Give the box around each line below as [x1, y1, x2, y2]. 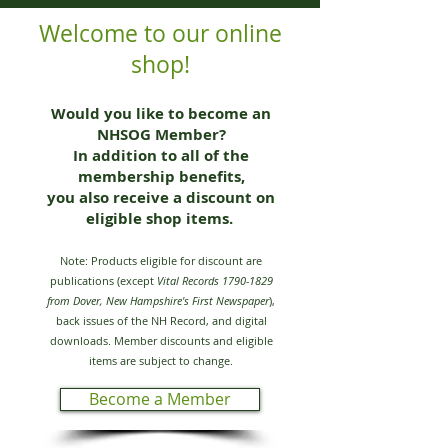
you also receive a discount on [47, 186, 275, 208]
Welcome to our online [38, 17, 282, 49]
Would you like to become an [51, 102, 271, 124]
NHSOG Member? [96, 123, 226, 145]
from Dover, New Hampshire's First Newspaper [47, 292, 269, 308]
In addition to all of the [73, 144, 249, 166]
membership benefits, [77, 165, 245, 187]
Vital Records [156, 272, 222, 288]
